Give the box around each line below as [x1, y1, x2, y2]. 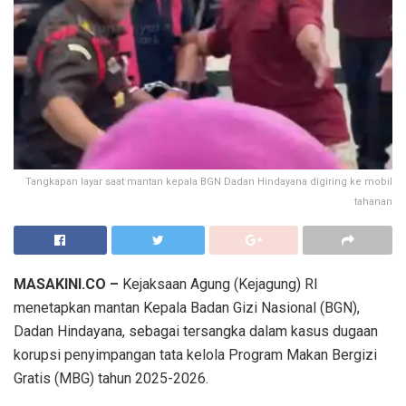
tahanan [354, 195, 392, 208]
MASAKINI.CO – [14, 275, 119, 293]
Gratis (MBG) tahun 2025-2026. [14, 369, 208, 387]
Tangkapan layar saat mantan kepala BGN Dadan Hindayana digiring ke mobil [25, 175, 392, 188]
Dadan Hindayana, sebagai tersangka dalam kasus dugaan [14, 322, 378, 340]
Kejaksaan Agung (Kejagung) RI [119, 275, 318, 293]
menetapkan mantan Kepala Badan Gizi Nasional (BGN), [14, 298, 360, 316]
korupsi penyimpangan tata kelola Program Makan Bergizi [14, 345, 377, 363]
